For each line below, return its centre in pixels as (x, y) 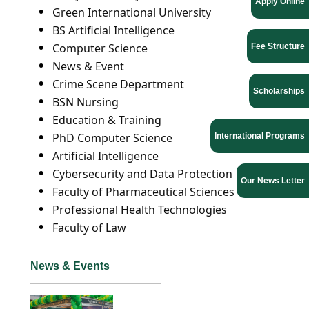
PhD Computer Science (112, 138)
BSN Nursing (86, 102)
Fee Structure (278, 46)
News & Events (70, 266)
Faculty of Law (89, 228)
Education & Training (107, 120)
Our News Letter (273, 181)
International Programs (260, 136)
